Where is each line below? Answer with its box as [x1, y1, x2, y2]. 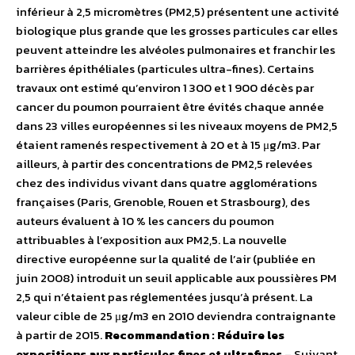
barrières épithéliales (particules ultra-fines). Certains [16, 59, 314, 78]
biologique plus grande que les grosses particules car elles [16, 21, 338, 40]
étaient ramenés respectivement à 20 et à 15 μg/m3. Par [16, 136, 320, 155]
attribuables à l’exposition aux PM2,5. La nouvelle [16, 231, 287, 250]
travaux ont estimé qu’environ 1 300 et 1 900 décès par [16, 78, 314, 97]
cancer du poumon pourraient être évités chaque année [16, 97, 324, 116]
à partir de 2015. [16, 326, 105, 345]
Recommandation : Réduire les [105, 326, 284, 345]
